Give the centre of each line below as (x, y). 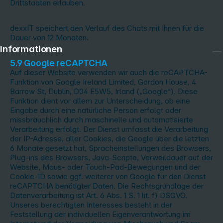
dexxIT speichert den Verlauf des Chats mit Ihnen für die (107, 28)
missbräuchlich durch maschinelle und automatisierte (102, 120)
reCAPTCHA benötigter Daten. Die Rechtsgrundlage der (107, 186)
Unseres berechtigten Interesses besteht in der (91, 205)
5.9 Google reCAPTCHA (59, 63)
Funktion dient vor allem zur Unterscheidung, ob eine (100, 101)
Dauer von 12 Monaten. (49, 38)
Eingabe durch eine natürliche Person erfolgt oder (96, 110)
